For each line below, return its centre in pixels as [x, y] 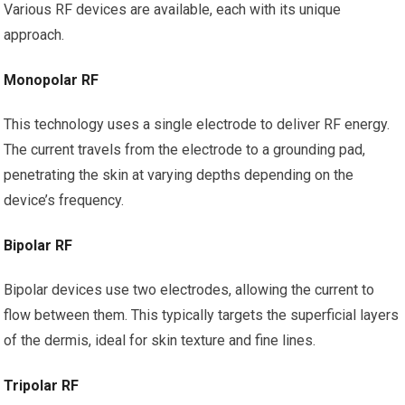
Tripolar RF [42, 386]
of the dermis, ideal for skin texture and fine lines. [160, 340]
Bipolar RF [38, 245]
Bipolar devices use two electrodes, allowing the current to [189, 290]
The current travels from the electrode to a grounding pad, [185, 150]
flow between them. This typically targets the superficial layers [202, 315]
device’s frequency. [64, 200]
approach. [34, 35]
